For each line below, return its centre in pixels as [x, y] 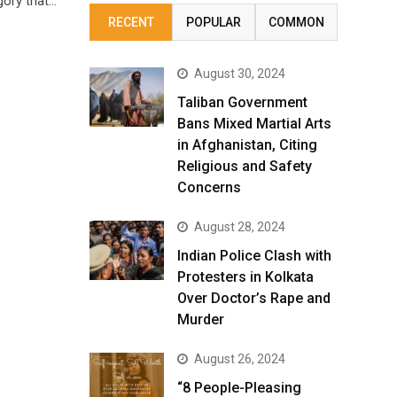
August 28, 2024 [240, 227]
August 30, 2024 [240, 74]
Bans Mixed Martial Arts [254, 124]
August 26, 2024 [240, 359]
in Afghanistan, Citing [247, 145]
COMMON [296, 22]
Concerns [209, 187]
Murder [201, 319]
